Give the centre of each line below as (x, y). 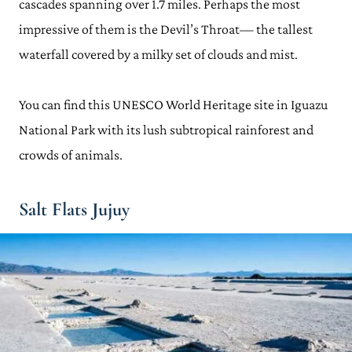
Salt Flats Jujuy (74, 209)
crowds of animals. (71, 155)
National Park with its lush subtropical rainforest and (166, 130)
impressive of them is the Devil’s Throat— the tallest (166, 29)
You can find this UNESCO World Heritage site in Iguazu (173, 104)
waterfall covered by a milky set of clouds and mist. (158, 54)
